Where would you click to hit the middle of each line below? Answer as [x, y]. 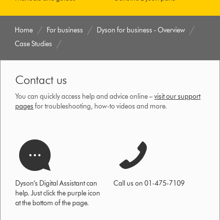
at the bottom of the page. [52, 203]
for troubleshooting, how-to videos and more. [100, 107]
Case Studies [34, 44]
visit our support [178, 97]
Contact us [41, 80]
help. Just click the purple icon [58, 193]
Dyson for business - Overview [141, 30]
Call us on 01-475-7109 [149, 184]
